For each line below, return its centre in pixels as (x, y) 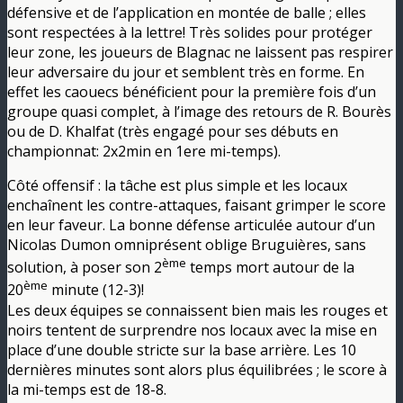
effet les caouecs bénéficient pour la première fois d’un (192, 91)
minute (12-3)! (96, 290)
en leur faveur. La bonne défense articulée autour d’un (191, 224)
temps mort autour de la (270, 268)
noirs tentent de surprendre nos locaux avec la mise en (192, 330)
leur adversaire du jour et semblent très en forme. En (186, 72)
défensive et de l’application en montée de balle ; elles (187, 12)
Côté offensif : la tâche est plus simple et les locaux (177, 185)
